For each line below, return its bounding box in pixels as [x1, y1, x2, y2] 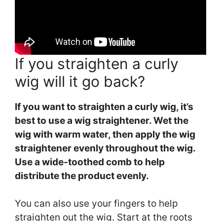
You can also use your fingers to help [15, 197, 178, 209]
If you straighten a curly [15, 54, 179, 73]
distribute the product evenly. [15, 170, 149, 182]
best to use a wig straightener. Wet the [15, 114, 188, 126]
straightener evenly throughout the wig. [15, 142, 195, 154]
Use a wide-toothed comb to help [15, 156, 165, 168]
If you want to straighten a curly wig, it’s [15, 101, 193, 112]
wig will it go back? [15, 72, 145, 90]
